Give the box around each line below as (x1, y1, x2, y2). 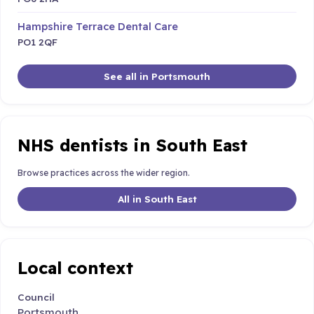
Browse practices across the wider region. (18, 168, 190, 179)
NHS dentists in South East (18, 134, 247, 156)
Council (18, 291, 55, 303)
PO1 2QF (18, 36, 57, 48)
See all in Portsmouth (104, 70, 210, 83)
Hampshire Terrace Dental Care (18, 20, 178, 34)
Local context (18, 257, 133, 278)
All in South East (117, 192, 197, 205)
